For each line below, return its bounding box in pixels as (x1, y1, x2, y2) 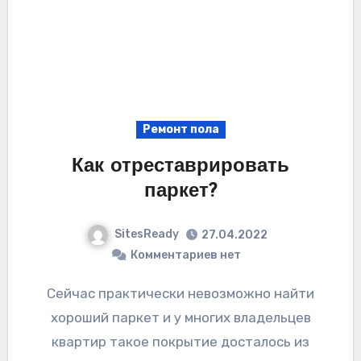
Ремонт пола (142, 122, 219, 136)
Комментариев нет (130, 247, 241, 262)
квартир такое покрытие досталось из (52, 333, 309, 350)
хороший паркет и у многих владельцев (50, 309, 311, 326)
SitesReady (114, 226, 179, 241)
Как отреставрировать (72, 156, 289, 176)
